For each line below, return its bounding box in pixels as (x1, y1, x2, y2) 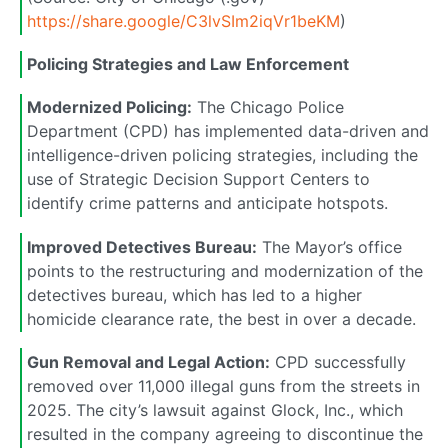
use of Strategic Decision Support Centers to (27, 169, 370, 190)
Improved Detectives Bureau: (27, 236, 257, 257)
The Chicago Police (192, 97, 344, 118)
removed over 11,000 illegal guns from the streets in (27, 375, 420, 396)
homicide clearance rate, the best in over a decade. (27, 308, 416, 329)
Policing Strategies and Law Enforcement (27, 54, 349, 75)
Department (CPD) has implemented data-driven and (27, 121, 429, 142)
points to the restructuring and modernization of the (27, 260, 423, 281)
